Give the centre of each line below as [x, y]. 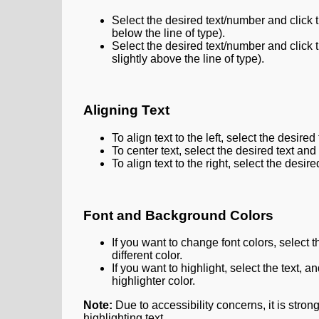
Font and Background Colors [178, 215]
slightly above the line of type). [188, 58]
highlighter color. [153, 281]
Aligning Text [126, 110]
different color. [147, 256]
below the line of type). [168, 33]
